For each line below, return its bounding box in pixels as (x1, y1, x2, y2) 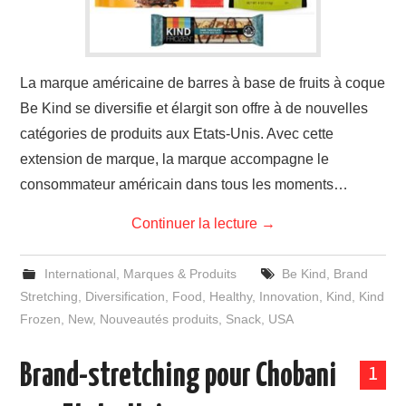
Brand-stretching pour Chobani (20, 361, 337, 393)
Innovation (259, 289, 320, 304)
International (43, 266, 116, 281)
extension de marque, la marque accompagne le (20, 151, 330, 167)
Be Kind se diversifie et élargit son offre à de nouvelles (20, 101, 369, 116)
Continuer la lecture (130, 216, 261, 231)
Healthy (209, 289, 253, 304)
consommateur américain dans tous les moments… (20, 177, 349, 192)
